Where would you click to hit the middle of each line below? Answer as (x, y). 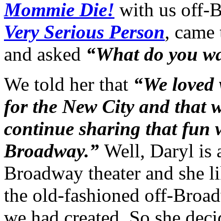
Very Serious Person (84, 32)
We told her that (69, 84)
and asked (45, 54)
